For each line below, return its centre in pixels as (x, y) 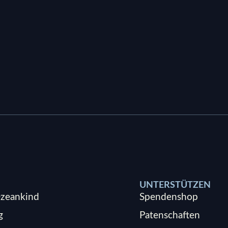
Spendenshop (169, 197)
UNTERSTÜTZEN (175, 186)
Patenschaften (170, 216)
